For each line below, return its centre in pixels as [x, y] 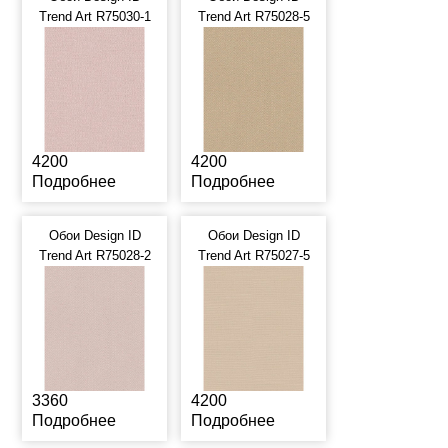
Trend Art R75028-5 [253, 16]
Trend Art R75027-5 [253, 255]
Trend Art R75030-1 [94, 16]
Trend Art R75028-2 [94, 255]
